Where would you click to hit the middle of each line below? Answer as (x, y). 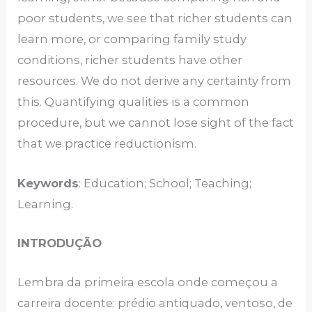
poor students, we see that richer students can (155, 18)
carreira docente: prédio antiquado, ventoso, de (155, 303)
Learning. (46, 204)
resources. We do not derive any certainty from (155, 81)
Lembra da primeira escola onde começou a (148, 282)
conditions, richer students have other (130, 60)
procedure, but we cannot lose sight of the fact (156, 123)
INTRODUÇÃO (60, 243)
